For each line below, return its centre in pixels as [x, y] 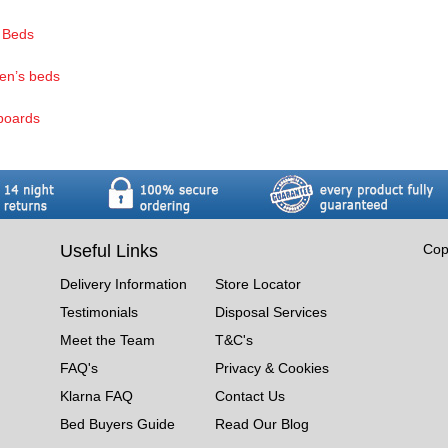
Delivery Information [123, 283]
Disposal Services [270, 311]
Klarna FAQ [96, 395]
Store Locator [257, 283]
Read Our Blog [261, 423]
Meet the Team [107, 339]
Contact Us [249, 395]
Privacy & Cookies [271, 367]
